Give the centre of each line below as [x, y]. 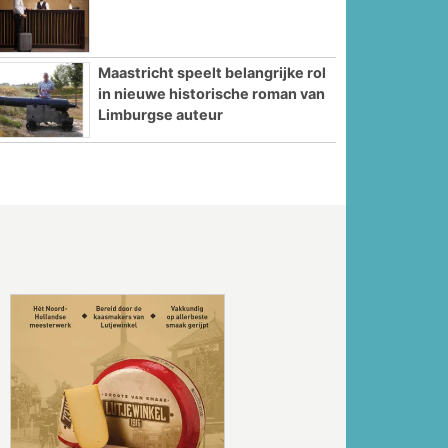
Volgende [349, 395]
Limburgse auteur [161, 115]
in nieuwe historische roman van [212, 94]
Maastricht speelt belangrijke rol [212, 73]
